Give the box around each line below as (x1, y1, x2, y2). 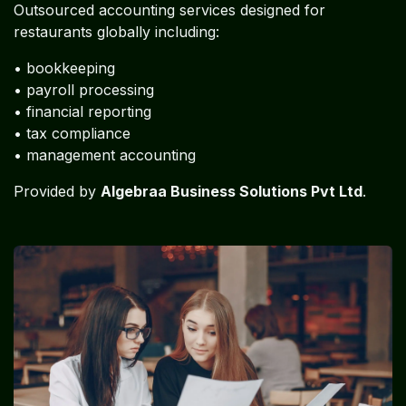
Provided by (14, 181, 101, 200)
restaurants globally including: (14, 22, 219, 41)
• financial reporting (14, 101, 151, 121)
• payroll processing (14, 80, 154, 99)
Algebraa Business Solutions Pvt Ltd (101, 181, 362, 200)
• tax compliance (14, 123, 130, 142)
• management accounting (14, 145, 196, 164)
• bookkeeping (14, 58, 115, 77)
